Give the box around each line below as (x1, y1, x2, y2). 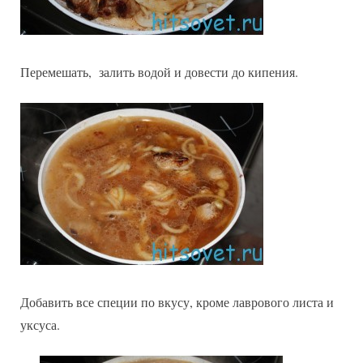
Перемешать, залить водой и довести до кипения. (20, 62, 298, 80)
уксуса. (20, 315, 60, 333)
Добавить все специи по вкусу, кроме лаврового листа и (20, 293, 334, 310)
